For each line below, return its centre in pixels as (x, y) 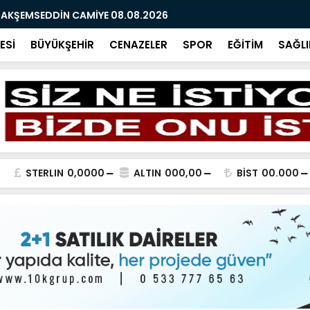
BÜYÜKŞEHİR (62, 45)
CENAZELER (138, 45)
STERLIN (45, 173)
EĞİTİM (245, 45)
